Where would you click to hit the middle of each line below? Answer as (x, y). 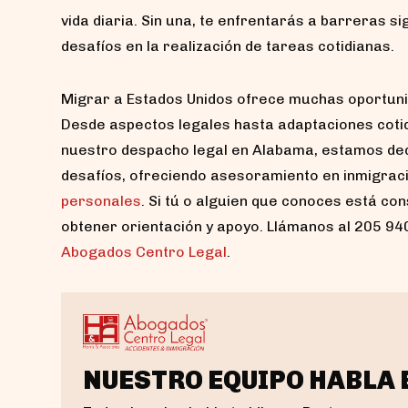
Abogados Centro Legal (144, 251)
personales (101, 200)
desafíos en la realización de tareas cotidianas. (228, 46)
